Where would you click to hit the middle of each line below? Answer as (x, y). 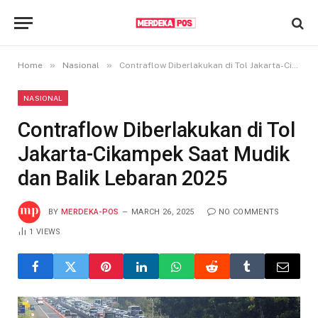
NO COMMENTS (249, 212)
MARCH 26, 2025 (163, 212)
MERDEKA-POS (90, 212)
